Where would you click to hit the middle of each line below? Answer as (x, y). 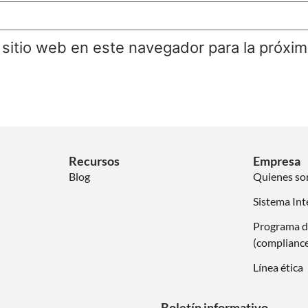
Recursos (94, 161)
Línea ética (278, 267)
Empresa (277, 161)
